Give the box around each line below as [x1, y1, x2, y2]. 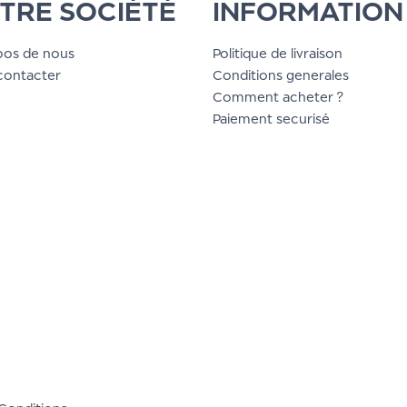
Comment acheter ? [213, 88, 343, 104]
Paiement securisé [213, 110, 330, 126]
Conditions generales [213, 66, 349, 83]
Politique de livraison [213, 45, 342, 61]
